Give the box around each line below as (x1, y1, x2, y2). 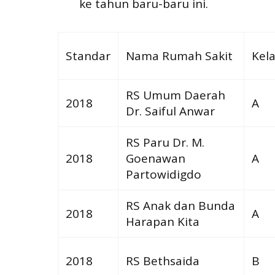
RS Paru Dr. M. (125, 134, 204, 150)
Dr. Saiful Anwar (125, 103, 215, 119)
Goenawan (125, 150, 185, 166)
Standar (65, 47, 110, 64)
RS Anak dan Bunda (125, 197, 235, 214)
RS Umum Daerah (125, 87, 225, 103)
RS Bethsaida (125, 252, 199, 269)
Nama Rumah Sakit (125, 47, 233, 64)
